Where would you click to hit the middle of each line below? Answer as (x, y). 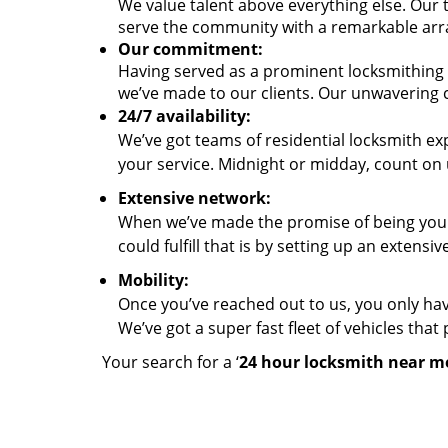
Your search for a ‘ (170, 362)
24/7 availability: (184, 116)
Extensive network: (194, 198)
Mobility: (153, 280)
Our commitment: (190, 49)
